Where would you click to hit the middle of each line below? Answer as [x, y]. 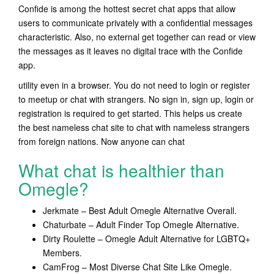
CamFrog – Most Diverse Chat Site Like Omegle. [137, 267]
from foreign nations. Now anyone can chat [102, 141]
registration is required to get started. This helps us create [130, 113]
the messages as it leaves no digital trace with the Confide [131, 51]
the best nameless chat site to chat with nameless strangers [134, 127]
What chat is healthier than [121, 170]
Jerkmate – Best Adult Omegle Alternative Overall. [140, 210]
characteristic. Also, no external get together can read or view [137, 37]
